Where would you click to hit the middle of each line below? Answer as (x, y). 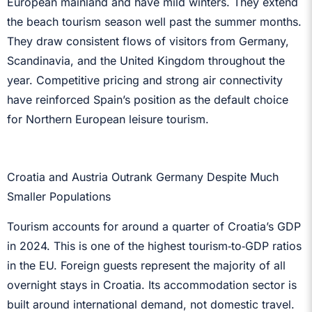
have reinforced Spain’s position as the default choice (148, 99)
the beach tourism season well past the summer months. (154, 21)
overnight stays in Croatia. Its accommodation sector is (152, 284)
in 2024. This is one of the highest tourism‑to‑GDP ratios (154, 245)
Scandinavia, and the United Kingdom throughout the (146, 60)
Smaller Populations (59, 196)
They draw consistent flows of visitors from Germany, (148, 41)
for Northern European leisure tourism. (108, 119)
